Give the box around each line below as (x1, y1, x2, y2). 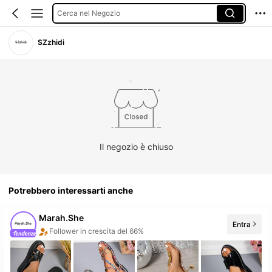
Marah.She (39, 212, 84, 223)
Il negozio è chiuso (99, 141, 173, 152)
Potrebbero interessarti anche (8, 185, 134, 196)
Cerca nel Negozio (56, 8, 120, 18)
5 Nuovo (39, 234, 68, 244)
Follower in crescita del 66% (49, 224, 144, 234)
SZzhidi (38, 38, 65, 47)
